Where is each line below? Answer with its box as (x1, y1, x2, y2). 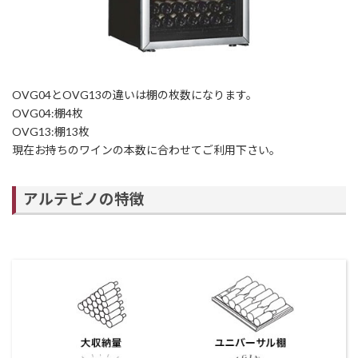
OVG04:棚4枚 (12, 106, 83, 121)
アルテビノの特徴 (23, 190, 145, 209)
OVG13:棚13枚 (12, 125, 89, 139)
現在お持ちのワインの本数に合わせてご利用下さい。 (12, 143, 280, 157)
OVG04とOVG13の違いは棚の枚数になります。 (12, 88, 257, 102)
